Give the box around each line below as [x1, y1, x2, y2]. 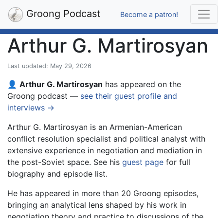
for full [163, 157, 190, 167]
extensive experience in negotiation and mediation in [7, 145, 202, 155]
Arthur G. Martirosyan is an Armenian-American [7, 122, 182, 132]
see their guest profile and [80, 91, 177, 101]
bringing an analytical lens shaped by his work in [7, 200, 186, 210]
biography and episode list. [7, 169, 108, 179]
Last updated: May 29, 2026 [7, 62, 91, 70]
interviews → [7, 103, 54, 112]
